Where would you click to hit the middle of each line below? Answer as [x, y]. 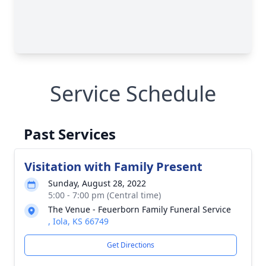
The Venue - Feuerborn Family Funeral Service [140, 209]
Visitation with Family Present [113, 167]
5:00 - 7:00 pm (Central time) [104, 195]
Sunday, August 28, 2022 [97, 183]
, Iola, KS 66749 [78, 221]
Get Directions [131, 245]
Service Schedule [133, 94]
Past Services [70, 134]
